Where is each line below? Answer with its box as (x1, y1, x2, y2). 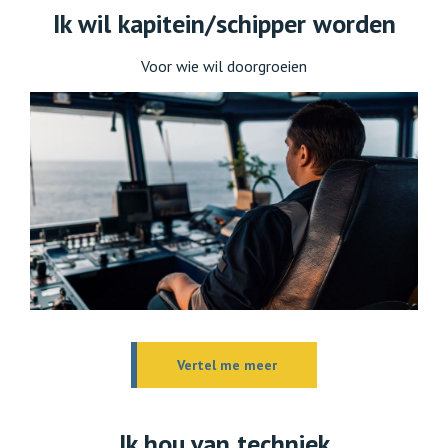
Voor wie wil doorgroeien (141, 55, 307, 76)
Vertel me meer (177, 356, 277, 375)
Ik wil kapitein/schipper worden (52, 6, 396, 40)
